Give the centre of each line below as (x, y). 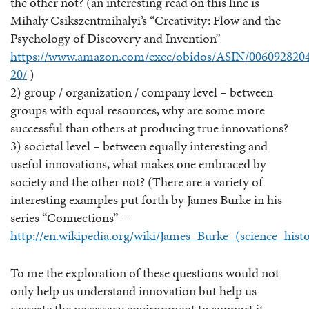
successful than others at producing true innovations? (149, 128)
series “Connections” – (69, 217)
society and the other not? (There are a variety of (137, 181)
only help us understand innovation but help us (133, 291)
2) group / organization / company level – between (142, 92)
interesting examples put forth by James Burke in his (146, 199)
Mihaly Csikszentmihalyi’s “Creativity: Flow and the (146, 20)
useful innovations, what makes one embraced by (138, 163)
